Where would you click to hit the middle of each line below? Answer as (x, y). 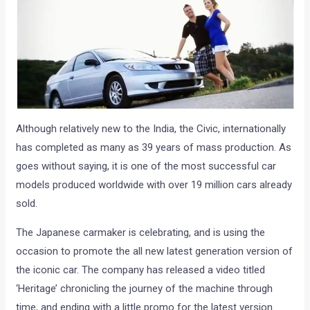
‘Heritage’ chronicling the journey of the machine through (145, 288)
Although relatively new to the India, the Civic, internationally (151, 128)
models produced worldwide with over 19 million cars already (154, 184)
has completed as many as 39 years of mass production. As (154, 147)
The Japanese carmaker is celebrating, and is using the (141, 232)
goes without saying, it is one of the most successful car (146, 166)
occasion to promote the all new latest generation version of (155, 251)
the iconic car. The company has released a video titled (141, 270)
